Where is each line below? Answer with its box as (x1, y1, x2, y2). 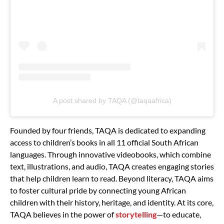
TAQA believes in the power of (10, 209, 115, 219)
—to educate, (156, 209, 201, 219)
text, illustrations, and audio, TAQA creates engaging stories (10, 161, 214, 171)
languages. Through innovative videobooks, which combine (10, 149, 211, 159)
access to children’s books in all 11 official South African (10, 137, 198, 147)
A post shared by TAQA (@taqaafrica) (52, 96, 171, 104)
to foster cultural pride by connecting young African (10, 185, 186, 195)
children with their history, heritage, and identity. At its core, (10, 197, 213, 207)
